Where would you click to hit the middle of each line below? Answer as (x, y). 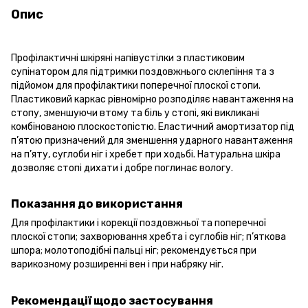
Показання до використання (97, 204)
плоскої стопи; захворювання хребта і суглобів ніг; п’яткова (148, 237)
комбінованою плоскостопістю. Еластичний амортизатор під (153, 126)
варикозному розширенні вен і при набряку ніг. (117, 265)
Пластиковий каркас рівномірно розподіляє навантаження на (152, 99)
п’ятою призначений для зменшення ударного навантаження (152, 140)
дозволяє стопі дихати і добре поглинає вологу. (122, 168)
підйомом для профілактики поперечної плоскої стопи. (136, 85)
